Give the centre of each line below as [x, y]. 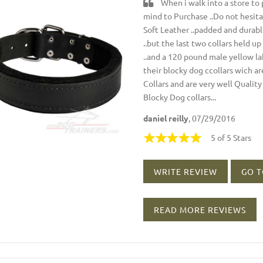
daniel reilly [166, 118]
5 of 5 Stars [231, 138]
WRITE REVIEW [186, 171]
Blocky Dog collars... [180, 97]
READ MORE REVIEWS [200, 209]
